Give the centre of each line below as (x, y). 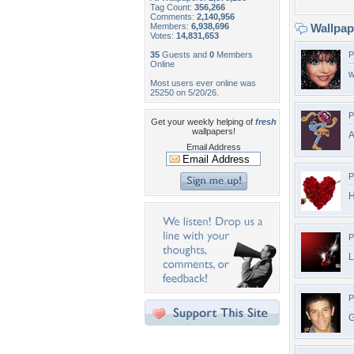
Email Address (213, 147)
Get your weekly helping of (203, 122)
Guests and (185, 55)
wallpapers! (213, 131)
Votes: (163, 36)
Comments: (173, 17)
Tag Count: (172, 7)
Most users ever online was (203, 83)
